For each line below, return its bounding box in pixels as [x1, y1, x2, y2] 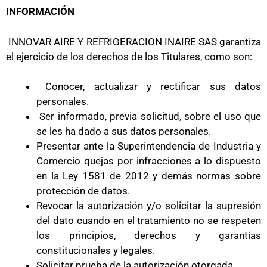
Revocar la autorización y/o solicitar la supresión [36, 200, 261, 212]
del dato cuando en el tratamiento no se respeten [36, 215, 261, 226]
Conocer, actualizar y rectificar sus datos [36, 80, 261, 92]
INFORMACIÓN [6, 5, 74, 17]
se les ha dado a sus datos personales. [36, 125, 211, 137]
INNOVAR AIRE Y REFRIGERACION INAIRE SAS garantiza [6, 35, 261, 48]
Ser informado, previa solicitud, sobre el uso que [36, 110, 261, 122]
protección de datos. [36, 185, 130, 197]
